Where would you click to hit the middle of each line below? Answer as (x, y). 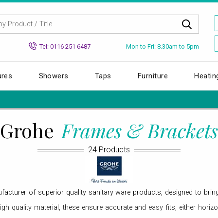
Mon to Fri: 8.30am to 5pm (163, 46)
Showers (54, 76)
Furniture (153, 76)
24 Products (109, 149)
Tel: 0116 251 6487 (65, 46)
